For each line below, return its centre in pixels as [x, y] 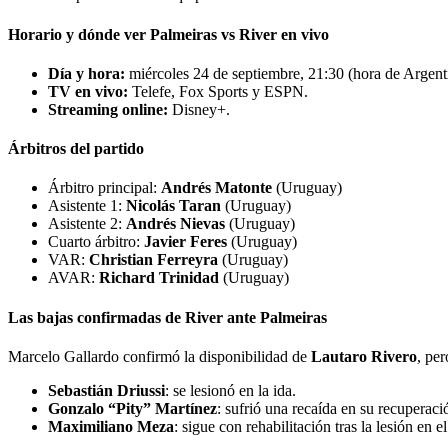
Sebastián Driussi [106, 390]
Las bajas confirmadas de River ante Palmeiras [167, 317]
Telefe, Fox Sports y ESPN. [218, 91]
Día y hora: [86, 73]
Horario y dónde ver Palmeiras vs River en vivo [168, 34]
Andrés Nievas [175, 224]
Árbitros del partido [76, 149]
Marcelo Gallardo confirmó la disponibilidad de [159, 356]
